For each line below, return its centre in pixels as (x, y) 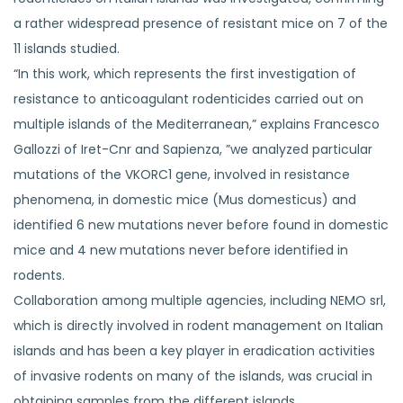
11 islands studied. (67, 48)
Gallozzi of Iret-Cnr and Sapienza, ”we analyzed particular (193, 149)
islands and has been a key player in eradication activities (194, 350)
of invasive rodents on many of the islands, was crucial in (193, 376)
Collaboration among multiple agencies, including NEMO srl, (200, 300)
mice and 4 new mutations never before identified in (181, 250)
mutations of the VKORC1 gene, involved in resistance (182, 174)
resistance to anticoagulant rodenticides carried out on (188, 99)
